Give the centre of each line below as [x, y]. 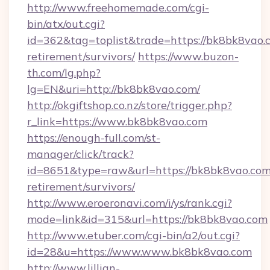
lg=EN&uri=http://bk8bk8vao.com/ [114, 89]
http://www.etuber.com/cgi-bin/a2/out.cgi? [133, 235]
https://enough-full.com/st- [94, 138]
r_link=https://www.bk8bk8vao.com [117, 121]
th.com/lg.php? [64, 73]
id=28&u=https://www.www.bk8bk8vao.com [140, 252]
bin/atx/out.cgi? [66, 24]
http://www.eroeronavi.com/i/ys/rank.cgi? [130, 203]
